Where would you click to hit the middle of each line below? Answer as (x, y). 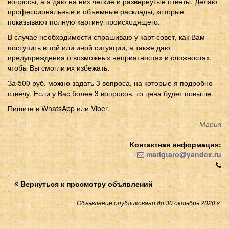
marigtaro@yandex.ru (183, 154)
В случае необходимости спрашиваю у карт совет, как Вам (106, 37)
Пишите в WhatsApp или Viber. (59, 108)
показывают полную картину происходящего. (84, 21)
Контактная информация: (176, 144)
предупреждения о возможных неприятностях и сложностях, (110, 57)
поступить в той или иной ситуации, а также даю (89, 47)
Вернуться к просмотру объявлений (86, 183)
